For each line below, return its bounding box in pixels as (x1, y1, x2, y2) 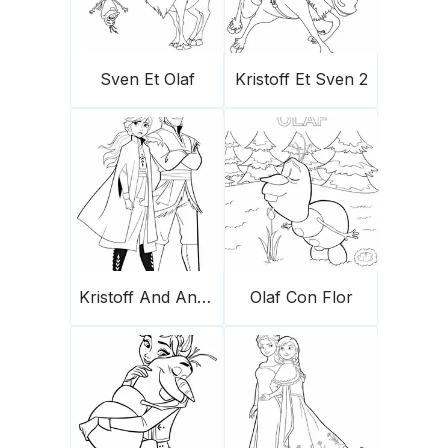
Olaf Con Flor (249, 287, 353, 308)
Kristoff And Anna (197, 287, 211, 308)
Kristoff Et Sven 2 (234, 69, 368, 90)
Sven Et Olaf (99, 69, 195, 90)
